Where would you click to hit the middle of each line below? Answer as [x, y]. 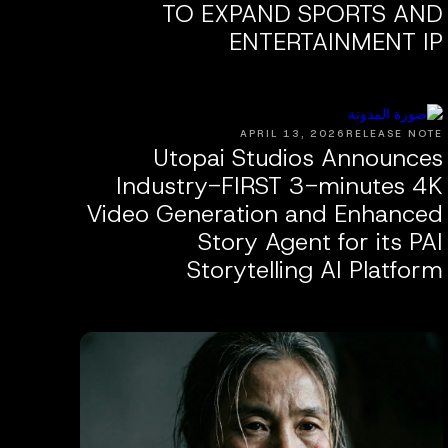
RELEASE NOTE [394, 133]
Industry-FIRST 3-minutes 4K [279, 185]
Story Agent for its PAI [320, 241]
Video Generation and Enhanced [264, 213]
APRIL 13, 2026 [292, 133]
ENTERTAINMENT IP [335, 41]
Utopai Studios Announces [297, 157]
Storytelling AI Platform [314, 269]
